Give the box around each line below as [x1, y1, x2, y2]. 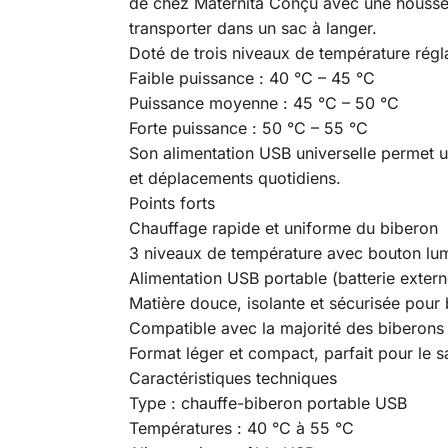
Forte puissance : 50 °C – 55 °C [128, 117, 368, 138]
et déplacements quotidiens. [128, 167, 341, 188]
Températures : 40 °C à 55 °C [128, 417, 354, 438]
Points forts [128, 192, 215, 213]
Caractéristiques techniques [128, 367, 337, 388]
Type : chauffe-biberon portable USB [128, 392, 407, 413]
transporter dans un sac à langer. [128, 17, 377, 38]
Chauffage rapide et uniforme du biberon [128, 217, 438, 238]
